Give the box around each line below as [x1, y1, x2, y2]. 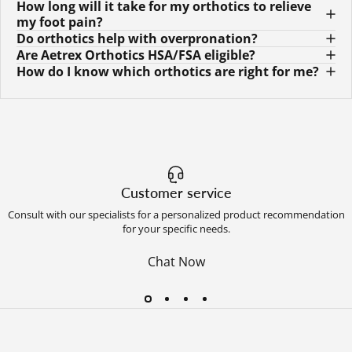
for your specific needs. [122, 222, 230, 236]
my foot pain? [16, 13, 103, 31]
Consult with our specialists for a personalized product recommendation [7, 207, 345, 222]
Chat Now [147, 253, 205, 271]
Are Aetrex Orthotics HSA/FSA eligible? [16, 46, 255, 64]
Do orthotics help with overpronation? [16, 29, 258, 47]
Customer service [120, 184, 232, 202]
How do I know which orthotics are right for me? [16, 62, 319, 80]
